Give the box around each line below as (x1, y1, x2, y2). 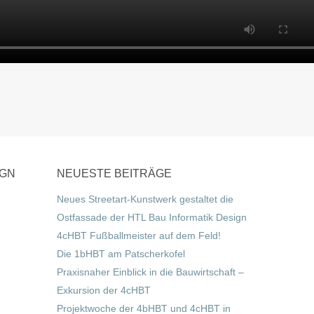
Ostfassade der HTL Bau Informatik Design (57, 212, 247, 223)
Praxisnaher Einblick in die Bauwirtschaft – (57, 266, 244, 278)
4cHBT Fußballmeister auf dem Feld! (57, 230, 221, 241)
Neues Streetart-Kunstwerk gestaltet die (57, 193, 233, 205)
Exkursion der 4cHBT (57, 285, 151, 296)
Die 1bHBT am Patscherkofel (57, 248, 185, 259)
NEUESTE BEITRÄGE (57, 168, 172, 179)
